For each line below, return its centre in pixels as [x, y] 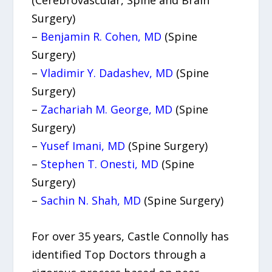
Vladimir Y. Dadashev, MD [107, 73]
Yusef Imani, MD [83, 145]
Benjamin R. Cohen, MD [101, 36]
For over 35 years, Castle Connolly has [131, 236]
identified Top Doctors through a [119, 254]
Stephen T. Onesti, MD [100, 164]
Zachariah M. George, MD [107, 109]
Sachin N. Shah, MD [91, 200]
